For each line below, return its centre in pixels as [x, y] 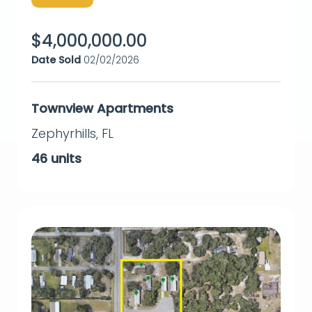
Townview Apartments [102, 109]
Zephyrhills [64, 134]
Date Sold [56, 60]
